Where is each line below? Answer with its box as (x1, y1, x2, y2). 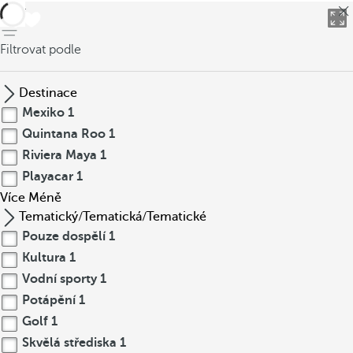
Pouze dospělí (19, 229, 109, 243)
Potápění (19, 293, 79, 307)
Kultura (19, 251, 69, 265)
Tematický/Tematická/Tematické (19, 210, 206, 224)
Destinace (19, 86, 77, 100)
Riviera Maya (19, 148, 100, 162)
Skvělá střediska (19, 336, 120, 350)
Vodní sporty (19, 272, 100, 286)
